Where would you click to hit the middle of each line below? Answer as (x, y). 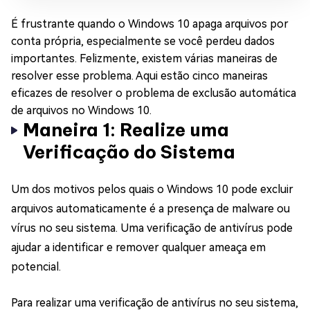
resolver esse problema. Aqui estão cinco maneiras (139, 76)
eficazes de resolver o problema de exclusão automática (154, 93)
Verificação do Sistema (129, 152)
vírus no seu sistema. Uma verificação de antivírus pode (152, 228)
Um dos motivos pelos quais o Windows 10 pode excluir (152, 189)
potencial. (36, 267)
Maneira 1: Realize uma (126, 130)
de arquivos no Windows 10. (81, 110)
